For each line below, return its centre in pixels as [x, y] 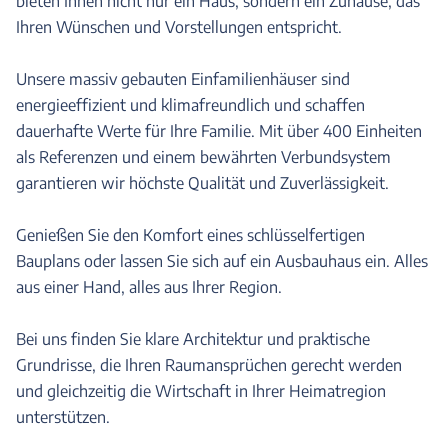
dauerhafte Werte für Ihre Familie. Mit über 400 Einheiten [219, 131]
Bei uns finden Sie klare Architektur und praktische [193, 339]
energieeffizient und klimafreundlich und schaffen [190, 105]
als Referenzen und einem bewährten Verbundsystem [203, 157]
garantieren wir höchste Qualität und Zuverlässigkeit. [202, 183]
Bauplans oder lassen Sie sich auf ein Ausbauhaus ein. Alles [222, 261]
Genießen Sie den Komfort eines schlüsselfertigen [190, 235]
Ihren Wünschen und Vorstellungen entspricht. [179, 27]
